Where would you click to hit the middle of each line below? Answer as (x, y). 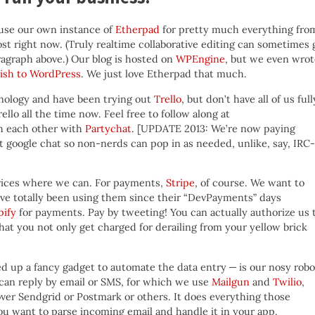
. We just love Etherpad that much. (164, 74)
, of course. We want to (250, 183)
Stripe (180, 183)
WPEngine (200, 59)
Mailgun (231, 282)
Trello (168, 99)
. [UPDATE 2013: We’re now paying (213, 128)
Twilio (287, 282)
